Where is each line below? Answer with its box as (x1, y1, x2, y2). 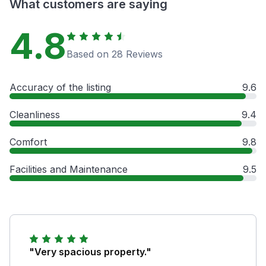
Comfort (9, 135, 47, 148)
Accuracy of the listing (9, 81, 111, 93)
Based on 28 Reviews (66, 47, 163, 60)
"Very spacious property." (29, 245, 151, 258)
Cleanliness (9, 108, 60, 121)
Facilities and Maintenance (9, 163, 128, 175)
